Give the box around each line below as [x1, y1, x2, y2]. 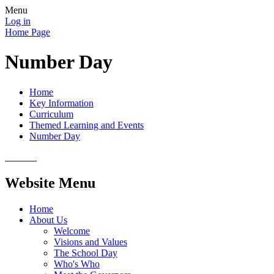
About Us [29, 214, 67, 225]
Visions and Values [54, 236, 127, 247]
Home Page [5, 27, 50, 37]
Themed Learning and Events [29, 119, 144, 130]
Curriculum [29, 108, 73, 119]
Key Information [29, 97, 94, 108]
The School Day [54, 247, 117, 258]
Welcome [54, 225, 90, 236]
